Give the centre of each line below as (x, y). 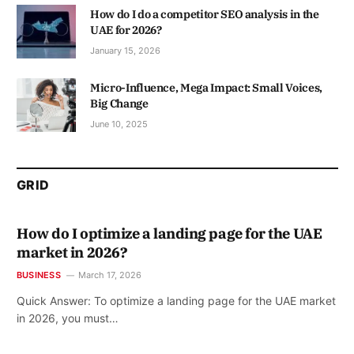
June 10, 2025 (119, 124)
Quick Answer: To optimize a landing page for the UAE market (176, 301)
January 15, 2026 (125, 50)
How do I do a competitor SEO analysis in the (205, 14)
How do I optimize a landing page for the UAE (169, 234)
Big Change (119, 103)
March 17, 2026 (109, 275)
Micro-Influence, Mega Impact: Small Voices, (206, 87)
